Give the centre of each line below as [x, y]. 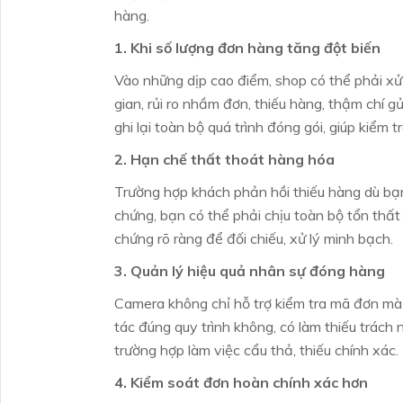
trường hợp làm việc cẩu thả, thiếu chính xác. [256, 349]
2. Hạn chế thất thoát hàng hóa [224, 159]
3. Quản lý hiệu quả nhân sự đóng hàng [250, 270]
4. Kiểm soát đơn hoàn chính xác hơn [241, 382]
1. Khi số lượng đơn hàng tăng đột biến [247, 47]
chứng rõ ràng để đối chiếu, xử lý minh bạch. [254, 238]
